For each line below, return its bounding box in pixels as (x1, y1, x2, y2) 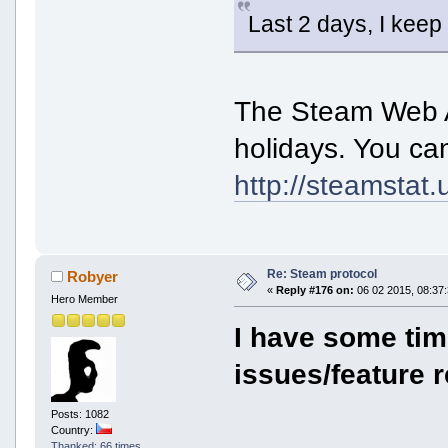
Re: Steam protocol (266, 267, 377, 282)
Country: (50, 423, 96, 436)
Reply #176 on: (275, 284, 354, 297)
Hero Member (50, 293, 118, 306)
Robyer (67, 268, 119, 286)
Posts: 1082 (50, 407, 109, 420)
